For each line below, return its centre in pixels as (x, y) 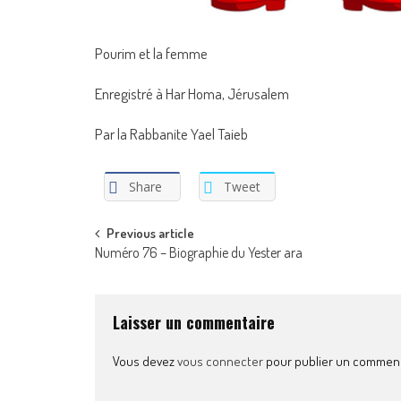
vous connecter (220, 361)
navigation (145, 275)
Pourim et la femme (151, 54)
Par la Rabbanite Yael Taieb (171, 134)
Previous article (150, 233)
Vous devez (145, 361)
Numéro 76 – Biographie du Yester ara (199, 252)
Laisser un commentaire (194, 322)
